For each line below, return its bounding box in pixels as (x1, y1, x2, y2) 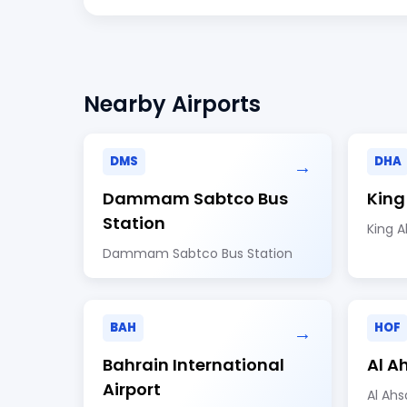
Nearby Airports (84, 89, 261, 119)
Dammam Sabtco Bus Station (103, 244, 293, 263)
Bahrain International (103, 353, 284, 376)
